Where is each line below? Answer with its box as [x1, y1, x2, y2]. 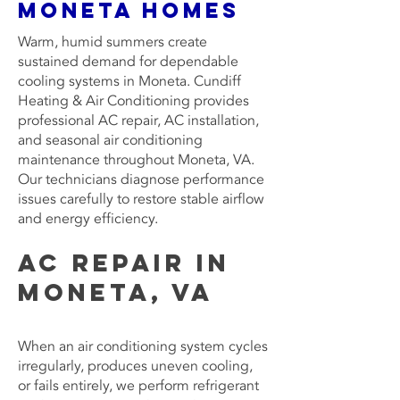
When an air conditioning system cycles [18, 337, 268, 356]
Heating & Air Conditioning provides [18, 91, 249, 111]
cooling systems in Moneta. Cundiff [18, 71, 241, 91]
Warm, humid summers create [18, 32, 207, 52]
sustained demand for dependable [18, 52, 238, 71]
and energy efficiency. [18, 209, 158, 229]
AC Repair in [18, 247, 230, 278]
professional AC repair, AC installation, [18, 111, 259, 130]
